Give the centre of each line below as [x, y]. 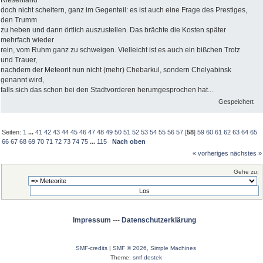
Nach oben [129, 141]
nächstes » [246, 154]
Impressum [92, 220]
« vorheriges [210, 154]
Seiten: [13, 132]
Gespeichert [236, 102]
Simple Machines [173, 248]
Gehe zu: [246, 171]
